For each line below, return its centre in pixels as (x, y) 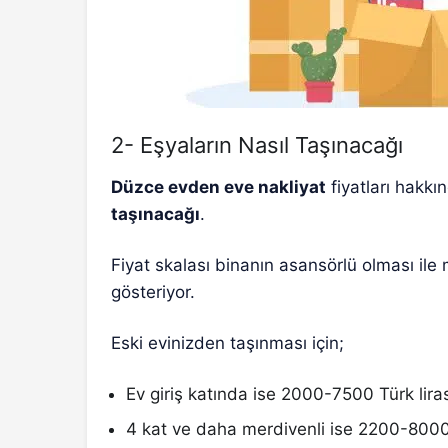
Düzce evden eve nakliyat (219, 186)
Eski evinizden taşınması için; (228, 342)
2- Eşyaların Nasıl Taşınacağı (257, 144)
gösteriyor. (153, 291)
